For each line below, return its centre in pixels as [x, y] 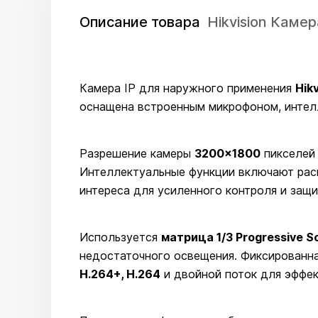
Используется [120, 237]
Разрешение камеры [137, 153]
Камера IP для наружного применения [187, 88]
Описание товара [142, 22]
